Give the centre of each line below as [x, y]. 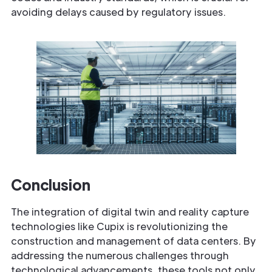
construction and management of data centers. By [134, 241]
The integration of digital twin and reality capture [130, 212]
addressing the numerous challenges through [120, 256]
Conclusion [51, 185]
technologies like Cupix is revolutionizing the [119, 226]
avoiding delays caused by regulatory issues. [118, 12]
